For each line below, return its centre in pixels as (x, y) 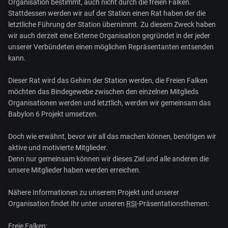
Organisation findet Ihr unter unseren (67, 204)
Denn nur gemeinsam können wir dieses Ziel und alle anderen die (108, 159)
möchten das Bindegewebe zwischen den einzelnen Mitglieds (103, 92)
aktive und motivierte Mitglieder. (58, 148)
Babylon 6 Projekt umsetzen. (53, 114)
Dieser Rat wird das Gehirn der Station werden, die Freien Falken (108, 81)
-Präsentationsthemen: (173, 204)
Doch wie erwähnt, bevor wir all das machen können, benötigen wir (112, 137)
